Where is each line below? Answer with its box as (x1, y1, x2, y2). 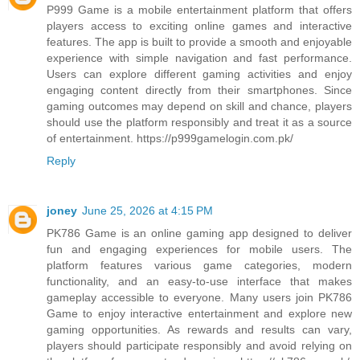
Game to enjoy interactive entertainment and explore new (47, 306, 352, 320)
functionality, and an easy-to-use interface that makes (47, 274, 352, 288)
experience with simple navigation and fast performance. (47, 51, 352, 64)
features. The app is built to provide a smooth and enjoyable (47, 35, 352, 48)
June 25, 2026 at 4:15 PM (82, 203, 213, 217)
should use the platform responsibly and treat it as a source (47, 115, 352, 129)
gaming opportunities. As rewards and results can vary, (47, 322, 352, 336)
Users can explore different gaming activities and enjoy (47, 67, 352, 80)
